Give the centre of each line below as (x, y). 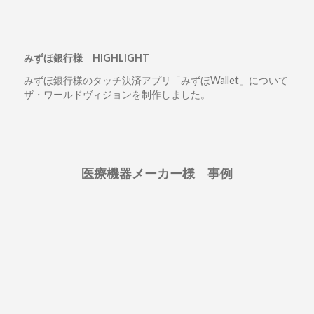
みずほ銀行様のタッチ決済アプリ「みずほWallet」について (156, 81)
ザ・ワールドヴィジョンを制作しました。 (117, 95)
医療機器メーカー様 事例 (157, 173)
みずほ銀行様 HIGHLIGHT (86, 58)
